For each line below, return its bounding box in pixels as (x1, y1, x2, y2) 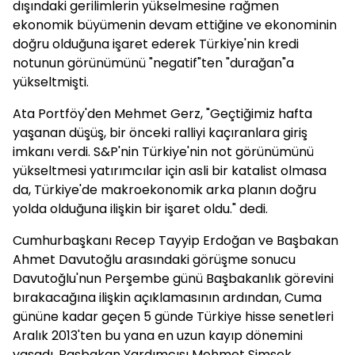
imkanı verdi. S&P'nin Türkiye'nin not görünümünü (13, 143, 314, 161)
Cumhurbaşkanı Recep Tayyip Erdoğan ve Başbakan (13, 231, 338, 250)
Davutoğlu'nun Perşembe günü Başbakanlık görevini (13, 269, 334, 288)
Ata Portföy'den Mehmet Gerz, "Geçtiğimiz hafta (13, 105, 312, 123)
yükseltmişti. (13, 73, 89, 91)
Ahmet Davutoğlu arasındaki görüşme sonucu (13, 250, 296, 269)
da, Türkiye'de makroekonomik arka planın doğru (13, 181, 316, 199)
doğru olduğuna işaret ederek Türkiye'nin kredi (13, 35, 299, 53)
